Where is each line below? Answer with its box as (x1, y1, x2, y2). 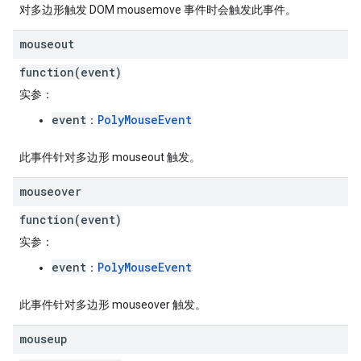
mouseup (19, 331, 68, 346)
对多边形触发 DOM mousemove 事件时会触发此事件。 (19, 3, 297, 16)
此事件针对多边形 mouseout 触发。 (19, 151, 201, 164)
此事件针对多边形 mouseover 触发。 (19, 298, 206, 311)
